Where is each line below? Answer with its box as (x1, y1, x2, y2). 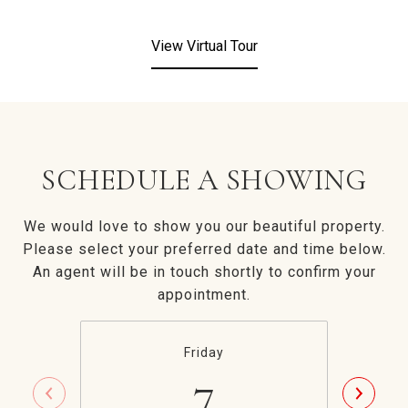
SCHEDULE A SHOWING (41, 162, 367, 198)
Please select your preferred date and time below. (22, 240, 386, 258)
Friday (184, 345, 224, 360)
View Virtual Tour (150, 37, 258, 55)
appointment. (158, 286, 250, 303)
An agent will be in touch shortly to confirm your (32, 263, 376, 280)
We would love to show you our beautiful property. (23, 218, 385, 235)
